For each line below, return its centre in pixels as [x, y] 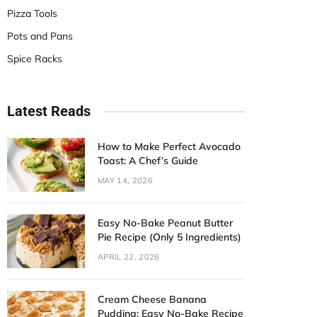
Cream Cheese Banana [152, 299]
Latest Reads [49, 111]
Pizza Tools [32, 13]
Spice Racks [35, 59]
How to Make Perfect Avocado [169, 146]
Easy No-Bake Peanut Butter [165, 223]
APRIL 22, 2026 [129, 257]
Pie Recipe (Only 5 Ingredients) [169, 237]
